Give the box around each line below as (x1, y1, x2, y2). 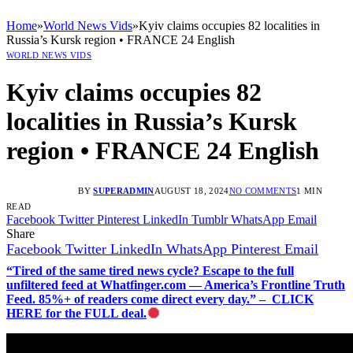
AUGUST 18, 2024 (154, 185, 229, 195)
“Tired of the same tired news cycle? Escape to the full (6, 263, 294, 277)
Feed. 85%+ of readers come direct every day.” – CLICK (6, 292, 314, 306)
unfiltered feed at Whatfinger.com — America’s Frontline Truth (6, 277, 345, 292)
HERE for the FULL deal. (6, 306, 147, 320)
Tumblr (191, 212, 228, 226)
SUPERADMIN (93, 185, 154, 195)
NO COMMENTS (229, 185, 297, 195)
